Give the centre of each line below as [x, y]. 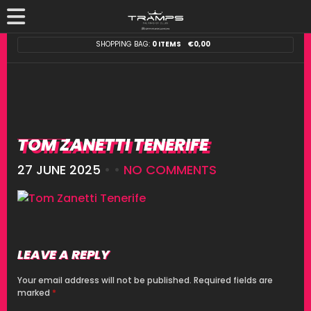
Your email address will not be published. [104, 280]
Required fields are [233, 280]
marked [35, 292]
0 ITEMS [167, 44]
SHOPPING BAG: [124, 44]
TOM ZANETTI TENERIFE [113, 145]
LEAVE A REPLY [64, 254]
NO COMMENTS [170, 170]
